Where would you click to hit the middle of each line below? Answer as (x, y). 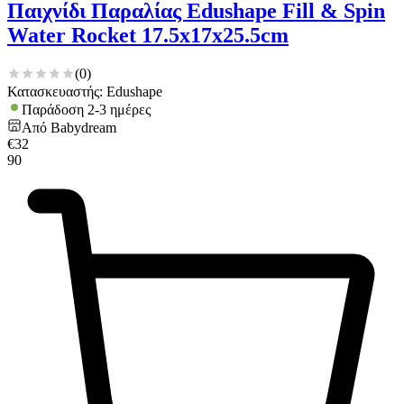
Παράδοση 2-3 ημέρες (86, 109)
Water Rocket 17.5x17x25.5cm (148, 35)
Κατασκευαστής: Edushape (85, 91)
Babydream (83, 127)
